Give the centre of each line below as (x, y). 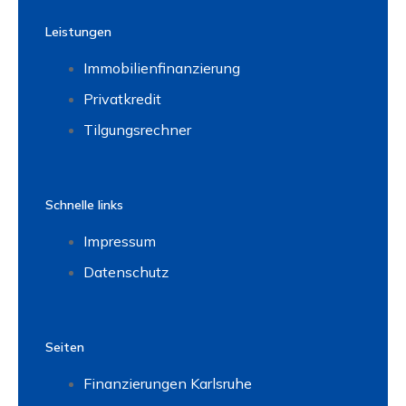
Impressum (120, 241)
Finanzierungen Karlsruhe (168, 383)
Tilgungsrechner (137, 130)
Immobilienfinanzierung (162, 68)
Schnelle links (84, 205)
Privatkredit (122, 99)
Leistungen (78, 32)
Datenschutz (126, 272)
